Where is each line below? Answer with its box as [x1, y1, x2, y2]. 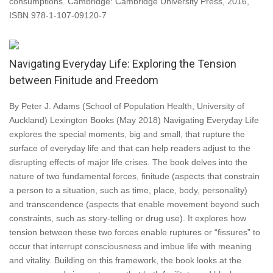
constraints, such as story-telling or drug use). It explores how [9, 213, 246, 223]
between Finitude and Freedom [9, 74, 158, 87]
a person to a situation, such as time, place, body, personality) [9, 185, 247, 195]
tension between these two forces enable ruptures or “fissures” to [9, 227, 260, 237]
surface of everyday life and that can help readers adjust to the [9, 143, 250, 153]
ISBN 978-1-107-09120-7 [9, 10, 107, 20]
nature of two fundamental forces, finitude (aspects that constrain [9, 171, 260, 181]
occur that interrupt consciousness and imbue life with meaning [9, 241, 252, 251]
